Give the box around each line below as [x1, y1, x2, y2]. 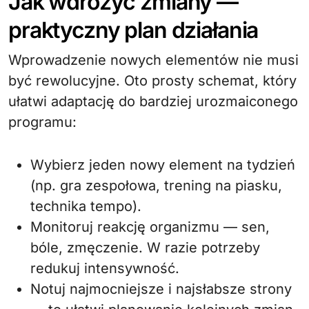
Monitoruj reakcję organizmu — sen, [30, 219, 270, 235]
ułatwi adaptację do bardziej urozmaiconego [8, 93, 298, 110]
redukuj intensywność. [30, 260, 179, 277]
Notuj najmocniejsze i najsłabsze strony [30, 281, 292, 297]
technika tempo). [30, 198, 141, 215]
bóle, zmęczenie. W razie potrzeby [30, 239, 260, 256]
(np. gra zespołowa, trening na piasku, [30, 177, 282, 194]
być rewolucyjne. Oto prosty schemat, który [8, 72, 297, 89]
